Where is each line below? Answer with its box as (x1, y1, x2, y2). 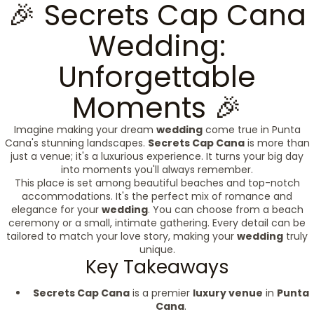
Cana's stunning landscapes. (4, 136, 148, 150)
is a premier (130, 286, 193, 300)
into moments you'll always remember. (61, 163, 253, 177)
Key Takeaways (85, 254, 229, 280)
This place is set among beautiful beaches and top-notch (14, 176, 300, 190)
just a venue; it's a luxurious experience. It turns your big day (11, 149, 303, 163)
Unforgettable (58, 57, 256, 97)
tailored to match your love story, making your (6, 229, 237, 243)
